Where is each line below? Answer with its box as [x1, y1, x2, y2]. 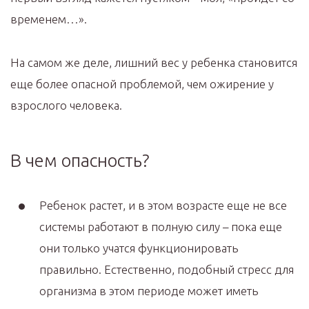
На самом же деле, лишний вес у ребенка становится [10, 55, 297, 69]
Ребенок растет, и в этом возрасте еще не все [39, 198, 287, 212]
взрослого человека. [10, 98, 122, 112]
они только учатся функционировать [39, 241, 238, 255]
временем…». [10, 12, 87, 26]
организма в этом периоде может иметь [39, 283, 258, 297]
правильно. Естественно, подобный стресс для [39, 262, 294, 276]
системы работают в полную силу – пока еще [39, 219, 282, 233]
